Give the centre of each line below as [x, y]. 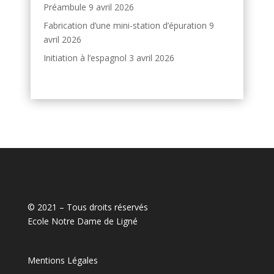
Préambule [65, 7]
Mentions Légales [62, 260]
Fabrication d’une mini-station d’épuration [125, 26]
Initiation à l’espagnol [85, 58]
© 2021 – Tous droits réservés [87, 207]
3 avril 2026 [152, 58]
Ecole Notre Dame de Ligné [82, 221]
